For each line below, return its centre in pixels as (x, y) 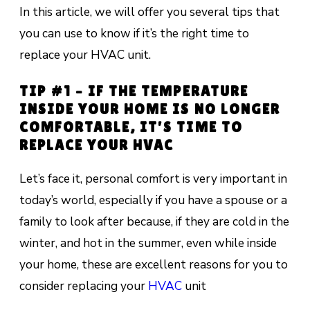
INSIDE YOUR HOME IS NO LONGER (149, 110)
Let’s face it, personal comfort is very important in (153, 179)
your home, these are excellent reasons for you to (153, 265)
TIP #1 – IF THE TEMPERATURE (134, 92)
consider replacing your (83, 286)
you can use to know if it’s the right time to (134, 33)
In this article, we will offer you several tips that (149, 11)
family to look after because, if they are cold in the (154, 222)
